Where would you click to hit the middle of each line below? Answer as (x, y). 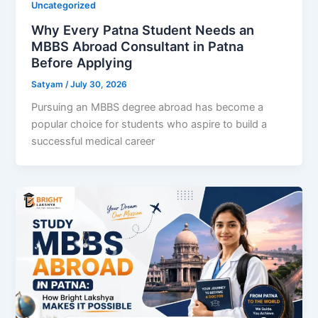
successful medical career (93, 142)
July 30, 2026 (99, 84)
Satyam (49, 84)
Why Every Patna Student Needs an (143, 29)
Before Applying (82, 62)
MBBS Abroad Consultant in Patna (138, 46)
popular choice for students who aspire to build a (149, 125)
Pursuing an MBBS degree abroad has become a (148, 108)
